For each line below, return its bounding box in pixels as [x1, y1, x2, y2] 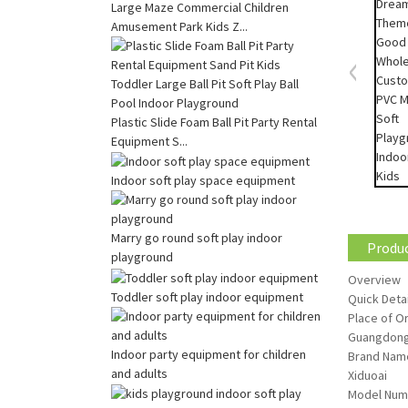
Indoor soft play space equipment [111, 172, 295, 189]
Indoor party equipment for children [111, 345, 306, 362]
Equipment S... [111, 133, 188, 150]
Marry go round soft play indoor [111, 229, 282, 247]
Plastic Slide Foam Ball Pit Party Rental [111, 114, 317, 131]
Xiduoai [348, 367, 387, 384]
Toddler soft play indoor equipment [111, 288, 303, 305]
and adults [111, 364, 168, 382]
